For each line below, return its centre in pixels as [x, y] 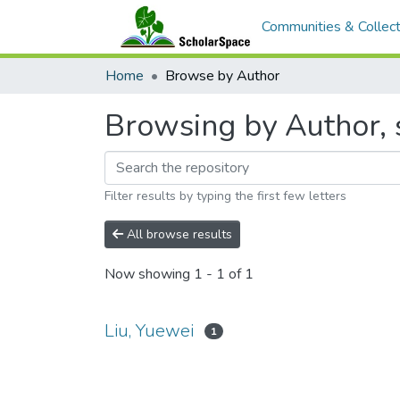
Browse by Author [222, 76]
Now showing [149, 275]
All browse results [178, 234]
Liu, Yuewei [149, 331]
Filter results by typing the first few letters [225, 196]
